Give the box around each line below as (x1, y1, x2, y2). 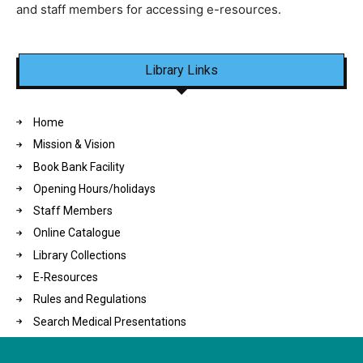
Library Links (145, 62, 218, 78)
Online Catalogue (33, 226, 121, 240)
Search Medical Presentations (33, 314, 186, 328)
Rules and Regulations (33, 293, 147, 306)
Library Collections (33, 249, 126, 263)
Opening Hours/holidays (33, 182, 156, 196)
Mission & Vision (33, 138, 115, 152)
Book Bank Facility (33, 160, 125, 173)
